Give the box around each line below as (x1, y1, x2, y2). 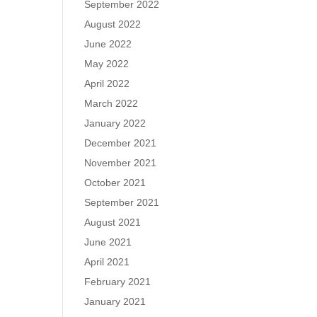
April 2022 (84, 78, 130, 89)
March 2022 (84, 98, 139, 109)
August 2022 (84, 18, 142, 30)
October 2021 (84, 177, 146, 188)
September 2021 (84, 197, 160, 208)
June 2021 (84, 236, 132, 248)
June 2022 (84, 38, 132, 50)
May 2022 (84, 58, 129, 69)
